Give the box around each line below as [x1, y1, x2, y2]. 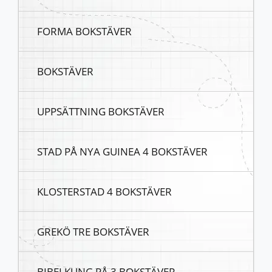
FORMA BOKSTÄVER [37, 24, 132, 38]
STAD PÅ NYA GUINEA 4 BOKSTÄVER [37, 144, 208, 158]
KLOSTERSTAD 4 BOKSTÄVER [37, 184, 172, 199]
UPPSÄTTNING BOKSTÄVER [37, 104, 165, 118]
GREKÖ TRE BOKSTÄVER [37, 224, 149, 239]
